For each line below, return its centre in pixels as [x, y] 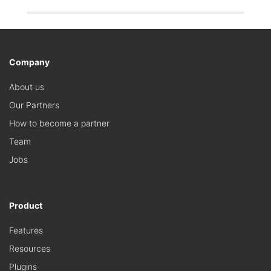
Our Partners [34, 105]
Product [26, 206]
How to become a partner [59, 123]
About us [27, 87]
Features [26, 230]
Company [29, 62]
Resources [30, 249]
